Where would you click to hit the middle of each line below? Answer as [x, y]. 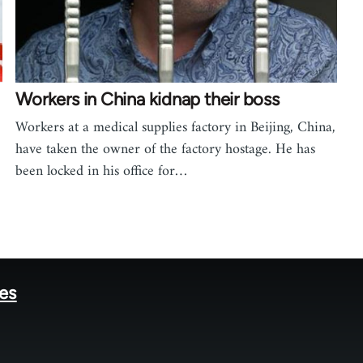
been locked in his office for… [102, 171]
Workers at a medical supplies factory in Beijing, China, [176, 127]
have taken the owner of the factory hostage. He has [166, 149]
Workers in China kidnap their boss [147, 99]
